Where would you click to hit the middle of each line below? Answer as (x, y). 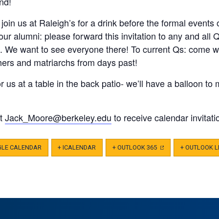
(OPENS (169, 147)
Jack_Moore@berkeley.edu (58, 117)
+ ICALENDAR (77, 147)
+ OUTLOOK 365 (135, 147)
